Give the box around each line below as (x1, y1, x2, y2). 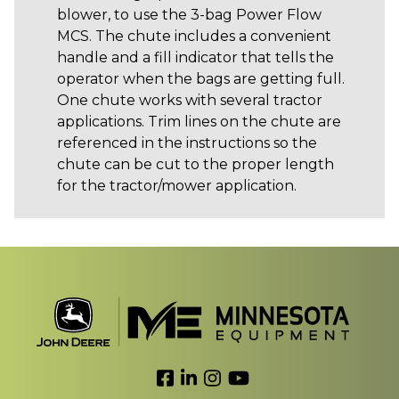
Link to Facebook (172, 369, 295, 387)
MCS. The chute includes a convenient (57, 28, 331, 45)
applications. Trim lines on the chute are (57, 113, 341, 130)
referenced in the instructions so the (57, 134, 317, 151)
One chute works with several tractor (57, 92, 322, 109)
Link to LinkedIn (196, 369, 311, 387)
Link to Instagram (219, 369, 344, 387)
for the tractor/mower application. (57, 177, 297, 194)
